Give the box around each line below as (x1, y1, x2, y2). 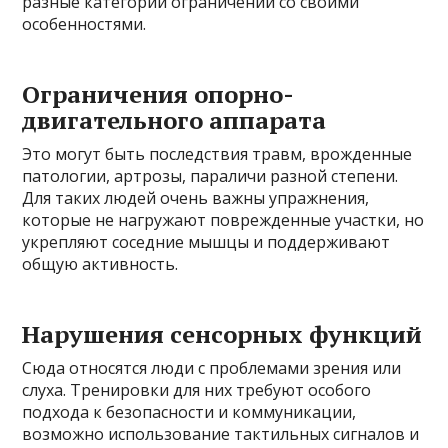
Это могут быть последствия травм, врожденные (22, 142, 413, 165)
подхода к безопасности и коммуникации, (22, 400, 357, 423)
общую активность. (22, 252, 179, 275)
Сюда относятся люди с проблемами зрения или (22, 356, 402, 379)
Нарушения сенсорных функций (22, 317, 423, 350)
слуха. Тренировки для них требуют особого (22, 378, 372, 401)
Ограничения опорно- (22, 77, 295, 110)
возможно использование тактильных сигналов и (22, 422, 420, 445)
